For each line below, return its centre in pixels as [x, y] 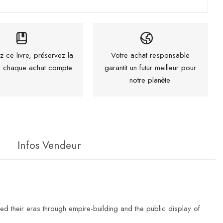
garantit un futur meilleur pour [151, 67]
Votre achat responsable [151, 55]
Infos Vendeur [49, 145]
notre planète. [150, 80]
